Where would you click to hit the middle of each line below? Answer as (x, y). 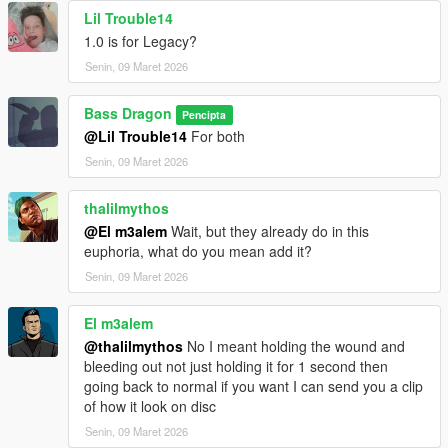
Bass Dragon (128, 113)
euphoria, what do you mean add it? (198, 251)
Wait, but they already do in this (268, 231)
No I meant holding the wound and (294, 346)
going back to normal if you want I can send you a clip (253, 386)
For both (216, 136)
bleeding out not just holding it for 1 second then (236, 366)
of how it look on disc (150, 406)
